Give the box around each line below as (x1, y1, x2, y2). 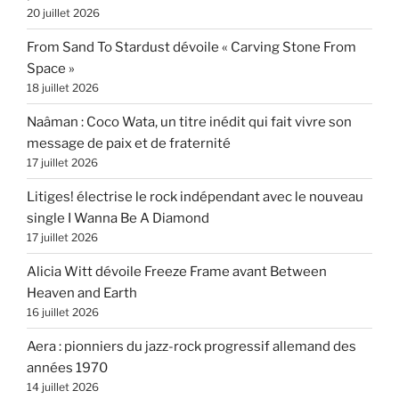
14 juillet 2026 (27, 379, 99, 394)
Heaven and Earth (27, 284, 137, 301)
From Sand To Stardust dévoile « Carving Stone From (27, 38, 356, 55)
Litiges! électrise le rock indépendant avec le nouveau (27, 188, 363, 205)
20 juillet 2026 (27, 5, 100, 20)
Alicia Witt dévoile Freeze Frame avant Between (27, 263, 327, 280)
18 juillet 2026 (27, 80, 99, 94)
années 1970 (27, 359, 108, 376)
